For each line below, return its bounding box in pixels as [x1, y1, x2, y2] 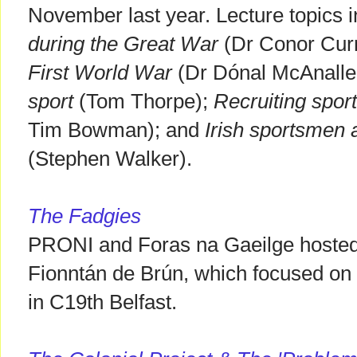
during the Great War [28, 33, 218, 56]
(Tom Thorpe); [73, 90, 214, 113]
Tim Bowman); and [28, 119, 205, 142]
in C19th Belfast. [28, 291, 177, 314]
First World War [28, 61, 178, 84]
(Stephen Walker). [28, 147, 192, 171]
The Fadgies [28, 205, 141, 228]
